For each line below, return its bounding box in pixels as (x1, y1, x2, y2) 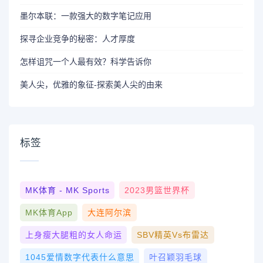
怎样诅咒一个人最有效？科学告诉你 (20, 57, 152, 67)
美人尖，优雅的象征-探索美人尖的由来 (20, 80, 163, 90)
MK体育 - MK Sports (25, 186, 110, 195)
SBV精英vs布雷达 (136, 230, 209, 240)
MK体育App (25, 208, 73, 218)
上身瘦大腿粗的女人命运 (25, 230, 122, 240)
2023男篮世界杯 (124, 186, 190, 195)
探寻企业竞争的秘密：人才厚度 (20, 34, 136, 44)
